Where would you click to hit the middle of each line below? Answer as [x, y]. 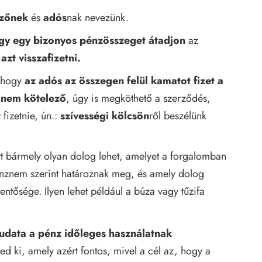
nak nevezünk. [98, 17]
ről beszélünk [178, 116]
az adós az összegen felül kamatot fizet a [124, 80]
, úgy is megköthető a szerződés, [138, 98]
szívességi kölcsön [105, 116]
